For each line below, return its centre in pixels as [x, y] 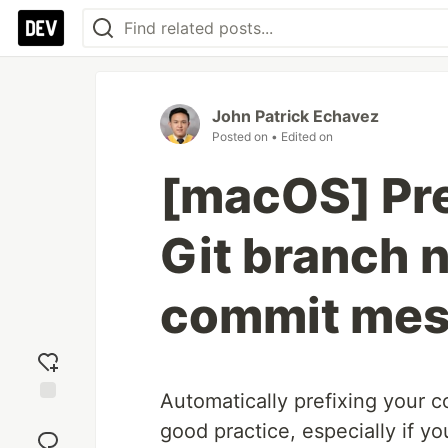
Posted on [241, 136]
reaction [48, 433]
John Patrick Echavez [295, 116]
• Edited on [302, 136]
